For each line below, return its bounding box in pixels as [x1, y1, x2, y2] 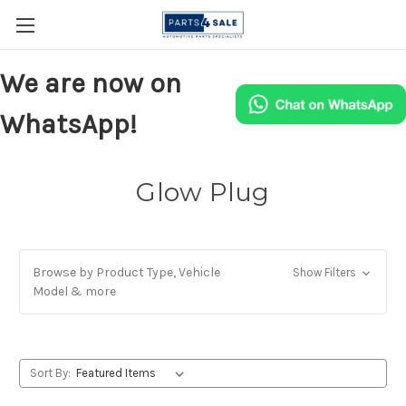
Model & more [33, 284, 116, 299]
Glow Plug [136, 177, 270, 208]
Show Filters [292, 266, 359, 279]
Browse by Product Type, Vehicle [33, 265, 220, 280]
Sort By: [29, 366, 71, 380]
